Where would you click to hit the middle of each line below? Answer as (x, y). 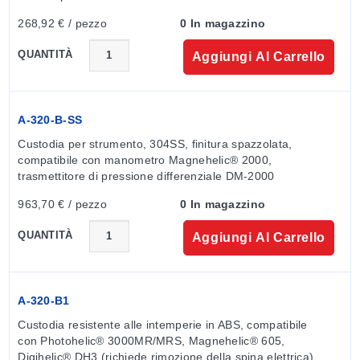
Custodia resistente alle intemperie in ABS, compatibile (163, 324)
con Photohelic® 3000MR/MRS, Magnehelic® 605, (151, 340)
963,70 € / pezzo (63, 204)
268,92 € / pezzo (63, 23)
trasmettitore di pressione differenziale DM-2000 (146, 176)
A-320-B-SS (50, 119)
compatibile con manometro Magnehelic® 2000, (145, 160)
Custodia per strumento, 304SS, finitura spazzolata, (155, 143)
